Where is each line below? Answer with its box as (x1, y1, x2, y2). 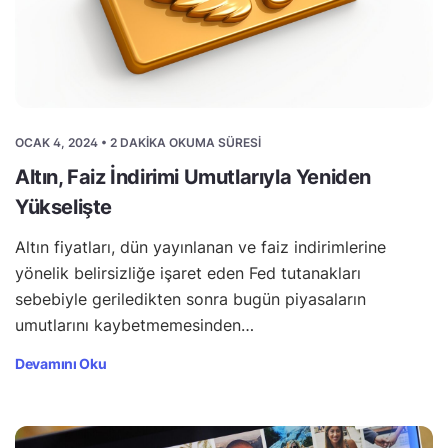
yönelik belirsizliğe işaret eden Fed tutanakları (15, 262, 361, 283)
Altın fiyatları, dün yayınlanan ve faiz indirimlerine (15, 236, 386, 257)
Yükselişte (15, 194, 112, 219)
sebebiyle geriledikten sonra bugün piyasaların (15, 288, 366, 309)
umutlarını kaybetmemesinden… (15, 314, 254, 335)
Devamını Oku (15, 354, 107, 372)
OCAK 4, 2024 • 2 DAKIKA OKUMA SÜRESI (15, 134, 261, 150)
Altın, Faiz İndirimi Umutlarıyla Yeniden (15, 164, 372, 189)
